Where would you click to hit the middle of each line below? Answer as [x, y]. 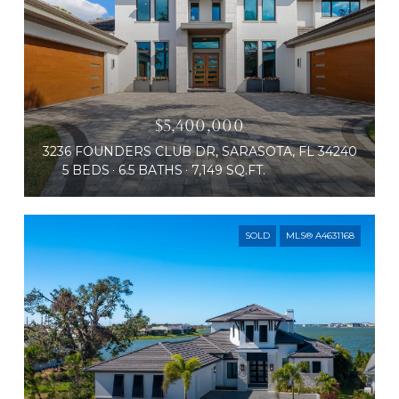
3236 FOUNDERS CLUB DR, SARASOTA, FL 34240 [199, 151]
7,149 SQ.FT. [228, 170]
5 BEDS [86, 170]
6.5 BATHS [151, 170]
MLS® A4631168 [320, 235]
